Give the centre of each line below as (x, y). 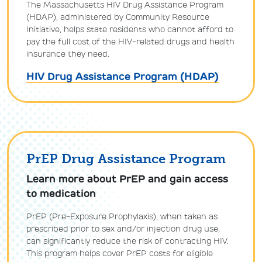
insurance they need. (68, 54)
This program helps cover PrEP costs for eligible (120, 253)
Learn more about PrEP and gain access (127, 179)
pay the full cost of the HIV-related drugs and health (130, 42)
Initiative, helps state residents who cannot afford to (130, 29)
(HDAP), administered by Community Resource (118, 17)
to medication (61, 193)
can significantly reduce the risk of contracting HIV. (127, 241)
